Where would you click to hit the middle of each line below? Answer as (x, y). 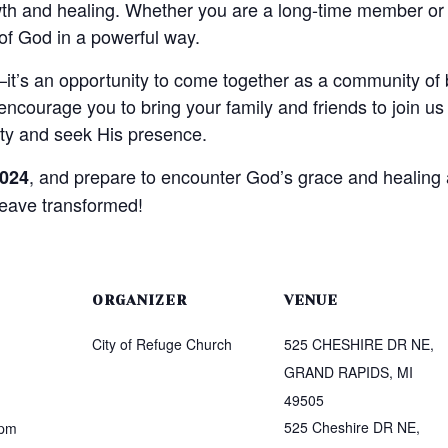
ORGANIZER (139, 300)
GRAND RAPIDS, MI (348, 372)
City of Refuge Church (162, 344)
